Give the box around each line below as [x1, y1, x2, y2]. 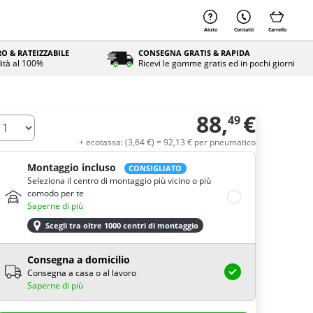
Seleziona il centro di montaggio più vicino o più [27, 175, 211, 187]
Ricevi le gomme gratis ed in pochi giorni [138, 57, 295, 69]
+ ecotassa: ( [79, 136, 128, 148]
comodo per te [27, 187, 84, 199]
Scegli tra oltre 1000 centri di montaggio [45, 220, 199, 231]
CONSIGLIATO [129, 163, 182, 173]
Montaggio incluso [27, 161, 116, 174]
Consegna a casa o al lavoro [27, 266, 136, 279]
